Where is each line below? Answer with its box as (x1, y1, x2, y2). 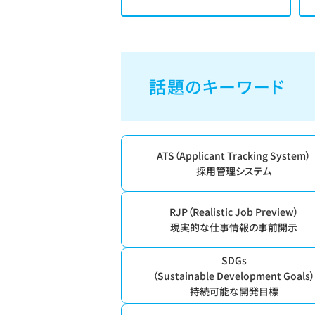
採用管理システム (196, 164, 272, 178)
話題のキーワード (149, 74, 285, 98)
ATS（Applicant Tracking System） (157, 148, 311, 162)
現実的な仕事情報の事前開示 (170, 220, 298, 234)
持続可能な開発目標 (189, 284, 278, 298)
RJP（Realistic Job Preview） (169, 205, 299, 219)
